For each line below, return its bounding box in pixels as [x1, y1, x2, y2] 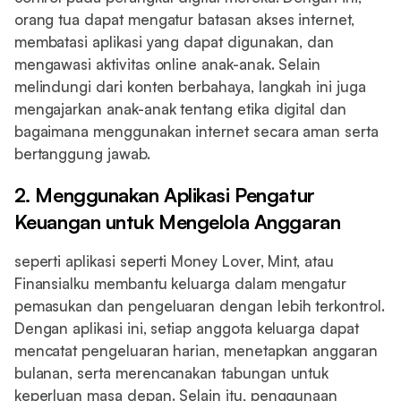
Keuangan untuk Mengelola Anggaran [13, 209, 341, 235]
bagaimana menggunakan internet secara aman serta [13, 121, 379, 141]
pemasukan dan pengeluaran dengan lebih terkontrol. [13, 296, 385, 316]
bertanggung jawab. [13, 143, 150, 163]
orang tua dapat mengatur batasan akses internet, [13, 9, 354, 29]
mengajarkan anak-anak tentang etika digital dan [13, 98, 346, 118]
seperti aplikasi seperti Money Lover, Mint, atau [13, 252, 334, 271]
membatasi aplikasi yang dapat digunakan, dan [13, 31, 335, 51]
